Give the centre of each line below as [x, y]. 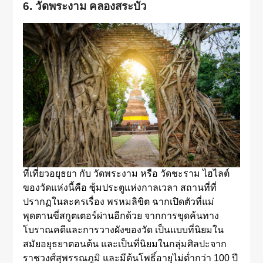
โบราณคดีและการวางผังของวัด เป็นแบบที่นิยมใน [123, 230]
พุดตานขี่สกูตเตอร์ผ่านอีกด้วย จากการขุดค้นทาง [121, 216]
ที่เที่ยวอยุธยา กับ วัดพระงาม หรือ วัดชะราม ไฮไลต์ [126, 174]
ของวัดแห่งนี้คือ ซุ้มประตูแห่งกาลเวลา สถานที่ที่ [119, 188]
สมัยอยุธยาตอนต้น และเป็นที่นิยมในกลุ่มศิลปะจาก [124, 244]
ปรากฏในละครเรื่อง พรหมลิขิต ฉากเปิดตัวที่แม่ [118, 202]
